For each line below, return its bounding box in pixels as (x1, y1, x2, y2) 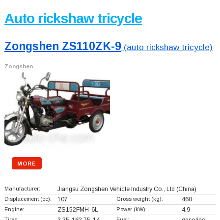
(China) (174, 186, 196, 193)
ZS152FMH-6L (57, 206, 98, 214)
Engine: (4, 206, 24, 213)
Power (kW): (116, 206, 147, 213)
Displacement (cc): (4, 196, 52, 202)
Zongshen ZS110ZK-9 (4, 40, 121, 53)
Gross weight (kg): (116, 196, 163, 202)
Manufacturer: (4, 186, 40, 192)
